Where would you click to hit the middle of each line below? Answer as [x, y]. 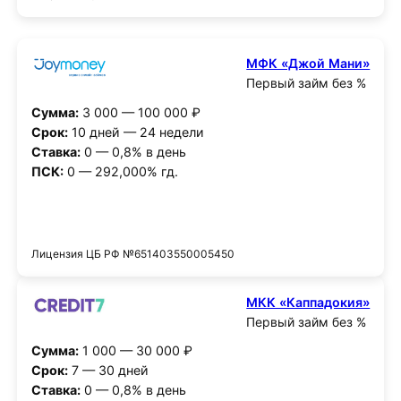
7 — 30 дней [108, 371]
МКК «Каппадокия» [308, 302]
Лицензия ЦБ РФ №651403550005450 [132, 253]
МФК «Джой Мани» [308, 64]
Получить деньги [200, 219]
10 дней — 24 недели [136, 132]
